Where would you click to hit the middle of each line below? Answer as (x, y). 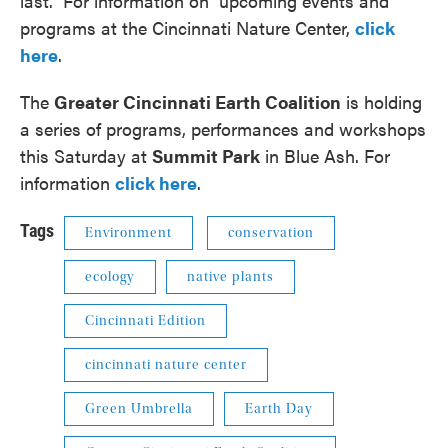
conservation (271, 233)
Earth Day (279, 409)
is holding (381, 101)
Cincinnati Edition (145, 321)
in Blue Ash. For (325, 155)
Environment (128, 233)
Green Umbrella (139, 409)
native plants (230, 277)
